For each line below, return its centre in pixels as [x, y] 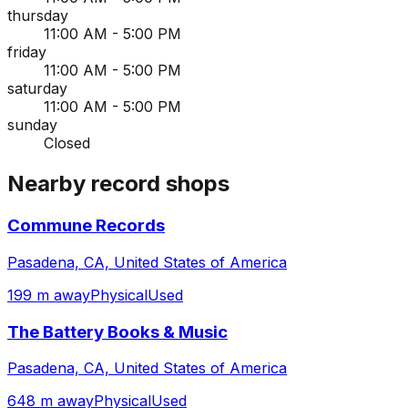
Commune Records [86, 226]
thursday [38, 16]
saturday [37, 89]
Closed [67, 143]
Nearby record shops [118, 184]
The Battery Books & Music [117, 331]
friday [27, 52]
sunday [32, 125]
